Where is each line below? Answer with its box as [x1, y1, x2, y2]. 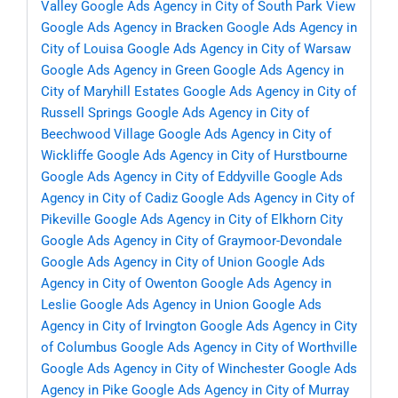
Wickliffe [41, 147, 93, 164]
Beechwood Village [41, 126, 155, 143]
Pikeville [41, 211, 91, 228]
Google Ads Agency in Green [41, 62, 210, 79]
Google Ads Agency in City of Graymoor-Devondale [41, 233, 342, 250]
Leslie [41, 297, 76, 314]
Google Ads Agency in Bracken [41, 20, 223, 36]
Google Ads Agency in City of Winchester [41, 361, 284, 378]
